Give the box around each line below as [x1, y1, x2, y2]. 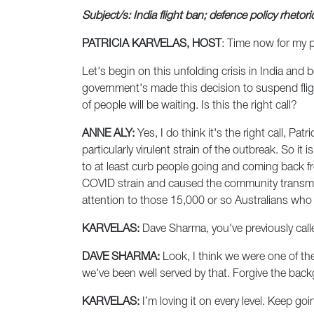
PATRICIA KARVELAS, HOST [82, 39, 221, 50]
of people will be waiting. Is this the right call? [82, 101, 297, 111]
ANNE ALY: [82, 129, 135, 139]
